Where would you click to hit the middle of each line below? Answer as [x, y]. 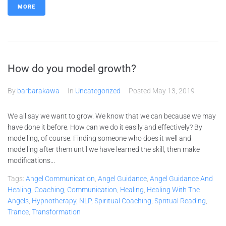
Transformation [56, 212]
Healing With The [173, 190]
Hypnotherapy [54, 201]
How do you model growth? [72, 69]
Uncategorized [98, 91]
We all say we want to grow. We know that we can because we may [112, 116]
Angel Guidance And [181, 179]
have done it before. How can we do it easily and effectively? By [105, 127]
